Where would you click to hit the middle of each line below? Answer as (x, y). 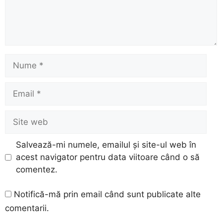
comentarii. (27, 208)
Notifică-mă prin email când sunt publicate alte (107, 194)
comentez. (36, 169)
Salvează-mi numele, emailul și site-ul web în (106, 144)
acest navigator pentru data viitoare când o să (108, 157)
